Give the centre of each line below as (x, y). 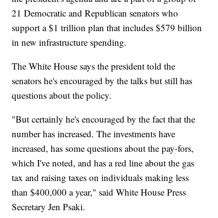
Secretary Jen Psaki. (49, 206)
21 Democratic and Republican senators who (95, 13)
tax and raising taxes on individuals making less (100, 177)
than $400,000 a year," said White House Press (99, 192)
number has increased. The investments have (94, 133)
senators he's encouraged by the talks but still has (102, 80)
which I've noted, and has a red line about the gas (103, 163)
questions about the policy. (62, 95)
